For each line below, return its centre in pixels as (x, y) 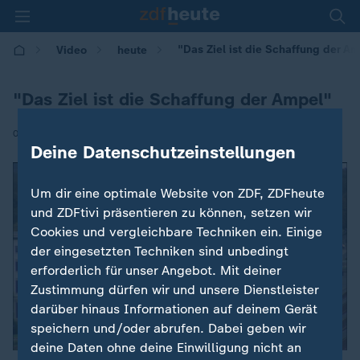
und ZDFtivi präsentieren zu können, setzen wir (171, 212)
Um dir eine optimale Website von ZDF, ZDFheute (178, 193)
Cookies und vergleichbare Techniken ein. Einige (177, 231)
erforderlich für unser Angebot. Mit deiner (156, 270)
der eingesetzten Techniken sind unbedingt (160, 251)
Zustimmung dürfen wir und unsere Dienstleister (175, 289)
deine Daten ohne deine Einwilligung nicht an (166, 347)
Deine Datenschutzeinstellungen (164, 152)
